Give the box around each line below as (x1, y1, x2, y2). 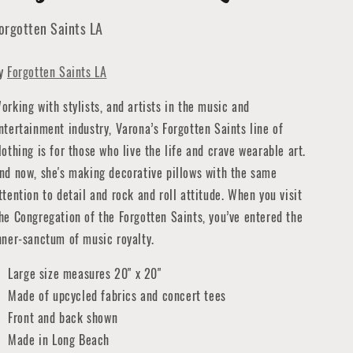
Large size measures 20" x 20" (8, 264, 162, 283)
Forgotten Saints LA (6, 62, 107, 81)
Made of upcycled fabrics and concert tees (8, 286, 226, 305)
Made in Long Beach (8, 330, 110, 349)
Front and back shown (8, 308, 118, 327)
